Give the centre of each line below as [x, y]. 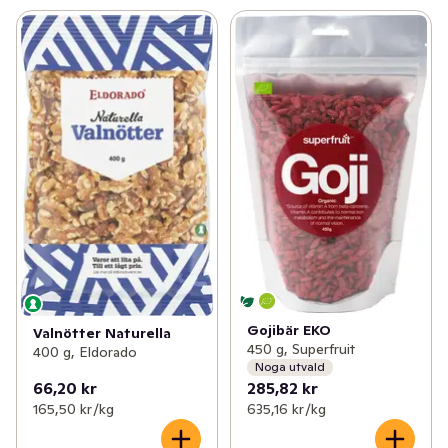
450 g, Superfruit [300, 348]
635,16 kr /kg [286, 408]
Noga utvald [289, 367]
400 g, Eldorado [85, 352]
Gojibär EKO [288, 329]
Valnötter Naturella [102, 333]
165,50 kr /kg [73, 408]
